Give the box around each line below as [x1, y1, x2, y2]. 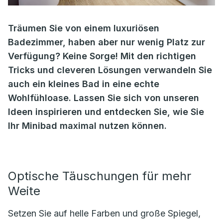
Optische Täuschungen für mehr [8, 169, 191, 183]
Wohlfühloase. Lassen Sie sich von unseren [8, 93, 199, 103]
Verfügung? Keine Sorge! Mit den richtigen [8, 51, 196, 61]
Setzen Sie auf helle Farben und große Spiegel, [8, 208, 201, 219]
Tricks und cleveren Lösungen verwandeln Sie [8, 65, 212, 75]
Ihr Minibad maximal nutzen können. [8, 120, 167, 131]
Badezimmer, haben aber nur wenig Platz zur [8, 37, 205, 47]
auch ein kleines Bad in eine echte [8, 79, 159, 89]
